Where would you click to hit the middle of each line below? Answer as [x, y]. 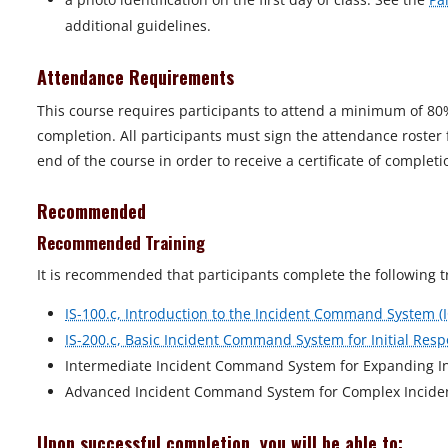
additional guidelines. [138, 25]
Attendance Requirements [138, 76]
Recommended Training [121, 242]
